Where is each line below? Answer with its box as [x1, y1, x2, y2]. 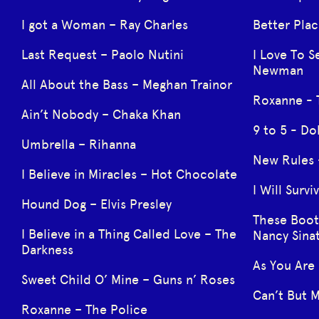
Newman [252, 62, 303, 78]
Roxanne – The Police [21, 301, 147, 318]
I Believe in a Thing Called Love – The [21, 226, 236, 242]
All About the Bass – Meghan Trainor [21, 76, 232, 93]
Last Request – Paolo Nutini [21, 46, 184, 63]
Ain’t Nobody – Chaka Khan [21, 106, 181, 122]
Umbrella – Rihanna [21, 136, 136, 152]
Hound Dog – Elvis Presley [21, 196, 172, 212]
